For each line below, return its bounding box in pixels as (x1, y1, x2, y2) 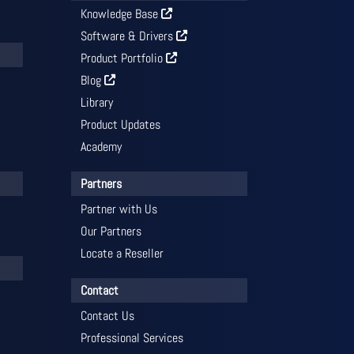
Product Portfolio (81, 49, 167, 66)
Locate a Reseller (81, 244, 164, 262)
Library (81, 93, 114, 111)
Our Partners (81, 222, 142, 239)
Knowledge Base (81, 5, 162, 22)
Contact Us (81, 307, 135, 324)
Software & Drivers (81, 27, 177, 44)
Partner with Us (81, 200, 158, 217)
